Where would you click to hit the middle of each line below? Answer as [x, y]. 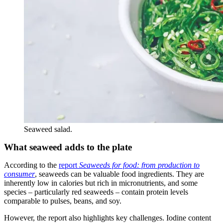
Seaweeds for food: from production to [139, 165]
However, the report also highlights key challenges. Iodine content [108, 218]
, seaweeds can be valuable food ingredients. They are [119, 174]
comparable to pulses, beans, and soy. [63, 201]
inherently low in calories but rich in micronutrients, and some [101, 183]
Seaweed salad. [48, 129]
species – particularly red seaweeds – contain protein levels [96, 192]
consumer [19, 174]
